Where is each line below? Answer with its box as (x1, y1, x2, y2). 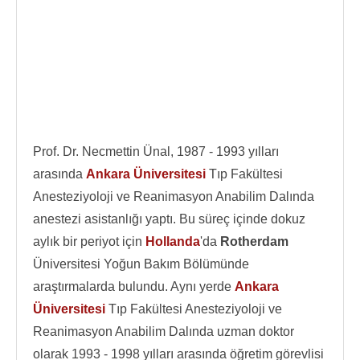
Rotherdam (220, 235, 288, 248)
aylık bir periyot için (33, 235, 145, 248)
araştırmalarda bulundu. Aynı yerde (33, 280, 235, 293)
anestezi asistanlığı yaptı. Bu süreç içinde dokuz (33, 212, 305, 226)
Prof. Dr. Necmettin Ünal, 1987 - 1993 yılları (33, 145, 279, 158)
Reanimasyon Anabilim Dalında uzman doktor (33, 325, 294, 338)
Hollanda (145, 235, 200, 248)
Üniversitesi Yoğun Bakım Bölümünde (33, 257, 249, 271)
